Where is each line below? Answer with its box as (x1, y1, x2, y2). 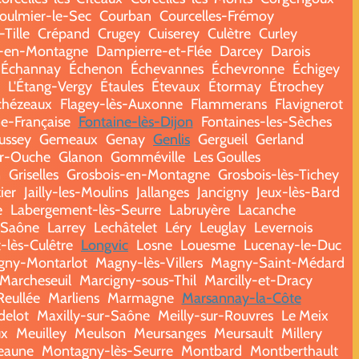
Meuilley (16, 324, 67, 342)
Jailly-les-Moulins (24, 183, 128, 201)
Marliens (47, 288, 99, 307)
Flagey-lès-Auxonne (59, 95, 183, 113)
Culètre (208, 24, 251, 42)
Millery (281, 324, 322, 342)
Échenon (68, 59, 123, 78)
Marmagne (107, 288, 174, 307)
